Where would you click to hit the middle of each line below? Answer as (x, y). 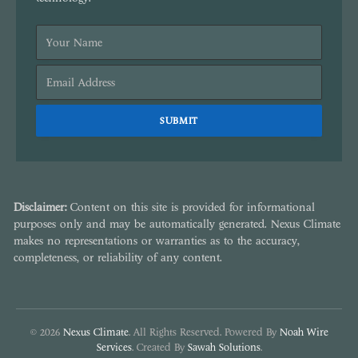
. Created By (159, 348)
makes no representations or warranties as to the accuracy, (157, 241)
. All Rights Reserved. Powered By (204, 333)
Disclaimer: (40, 208)
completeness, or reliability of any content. (118, 258)
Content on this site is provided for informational (191, 208)
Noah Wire (304, 333)
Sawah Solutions (224, 348)
